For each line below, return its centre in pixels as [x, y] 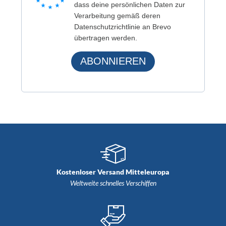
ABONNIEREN [113, 61]
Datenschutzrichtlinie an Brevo [123, 26]
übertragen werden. [106, 38]
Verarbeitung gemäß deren [117, 15]
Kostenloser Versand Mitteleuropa [113, 172]
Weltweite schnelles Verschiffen [113, 183]
